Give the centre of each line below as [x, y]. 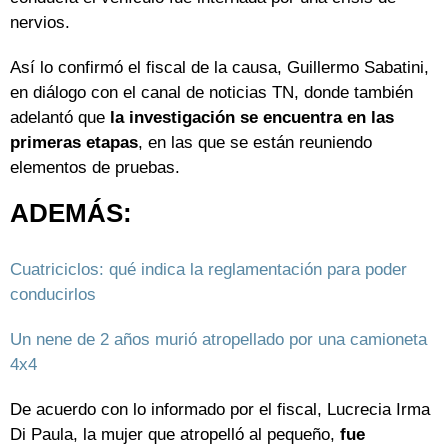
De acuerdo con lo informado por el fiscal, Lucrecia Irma [220, 410]
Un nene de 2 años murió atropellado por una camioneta [218, 340]
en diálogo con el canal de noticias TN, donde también [211, 93]
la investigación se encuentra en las [252, 118]
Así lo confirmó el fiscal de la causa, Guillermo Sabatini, [219, 68]
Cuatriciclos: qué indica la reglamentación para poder [208, 270]
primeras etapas [74, 143]
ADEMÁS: [71, 213]
